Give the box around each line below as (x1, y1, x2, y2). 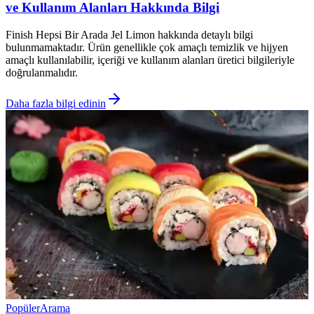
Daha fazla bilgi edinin (6, 97, 106, 109)
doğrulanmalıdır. (6, 66, 78, 78)
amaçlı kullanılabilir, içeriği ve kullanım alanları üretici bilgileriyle (6, 53, 294, 66)
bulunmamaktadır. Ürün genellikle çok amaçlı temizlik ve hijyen (6, 41, 288, 53)
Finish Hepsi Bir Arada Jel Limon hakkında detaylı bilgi (6, 28, 253, 41)
